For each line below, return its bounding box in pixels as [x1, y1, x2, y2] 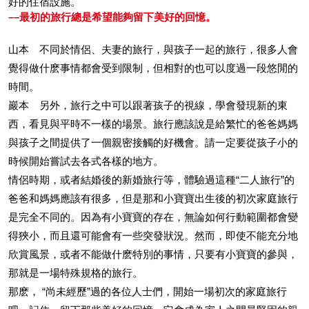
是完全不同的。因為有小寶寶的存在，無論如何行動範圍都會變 [8, 211, 298, 223]
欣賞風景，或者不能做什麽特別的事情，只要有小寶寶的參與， [8, 248, 298, 260]
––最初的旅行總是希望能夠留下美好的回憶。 [8, 11, 216, 23]
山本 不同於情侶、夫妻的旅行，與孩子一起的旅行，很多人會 [8, 43, 298, 55]
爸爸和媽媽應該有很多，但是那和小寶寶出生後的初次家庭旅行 [8, 192, 298, 204]
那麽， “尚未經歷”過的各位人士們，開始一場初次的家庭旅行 [8, 286, 287, 297]
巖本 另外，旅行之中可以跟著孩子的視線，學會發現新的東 [8, 99, 288, 111]
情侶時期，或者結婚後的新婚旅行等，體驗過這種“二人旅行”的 [8, 174, 295, 186]
